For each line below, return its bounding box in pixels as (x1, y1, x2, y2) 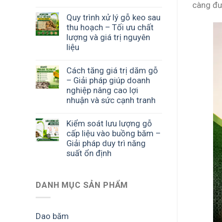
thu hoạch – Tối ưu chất (66, 22, 154, 32)
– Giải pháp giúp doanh (66, 75, 150, 85)
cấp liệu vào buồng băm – (66, 128, 161, 138)
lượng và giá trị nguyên (66, 32, 150, 42)
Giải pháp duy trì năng (66, 138, 146, 148)
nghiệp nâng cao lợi (66, 85, 138, 95)
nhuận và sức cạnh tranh (66, 95, 156, 105)
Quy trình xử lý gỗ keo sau (66, 12, 161, 22)
